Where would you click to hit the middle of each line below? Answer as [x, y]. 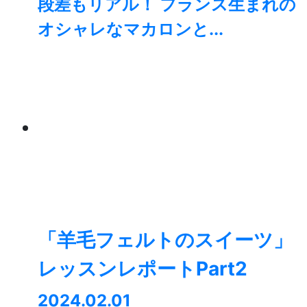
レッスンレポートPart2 [143, 269]
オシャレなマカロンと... [131, 29]
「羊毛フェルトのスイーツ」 [165, 240]
